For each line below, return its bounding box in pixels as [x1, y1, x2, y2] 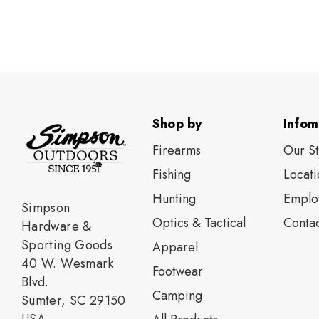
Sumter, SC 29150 [21, 291, 126, 310]
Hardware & [21, 217, 92, 236]
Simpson [21, 199, 70, 218]
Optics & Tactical [152, 214, 246, 232]
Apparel [152, 238, 198, 256]
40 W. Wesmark [21, 254, 114, 273]
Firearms [152, 141, 201, 159]
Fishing [152, 165, 191, 184]
